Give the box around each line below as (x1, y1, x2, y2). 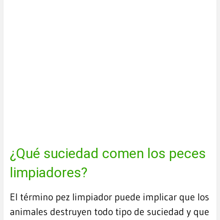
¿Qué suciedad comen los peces (9, 145, 206, 162)
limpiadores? (9, 165, 87, 181)
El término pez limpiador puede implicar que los (9, 191, 209, 203)
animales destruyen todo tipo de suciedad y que (9, 206, 209, 218)
